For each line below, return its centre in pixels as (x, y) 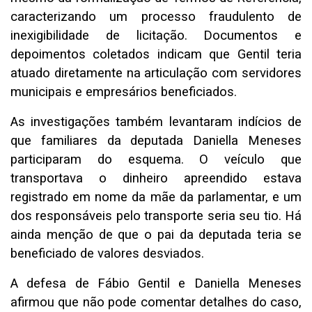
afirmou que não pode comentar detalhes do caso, (156, 302)
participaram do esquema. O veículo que (156, 159)
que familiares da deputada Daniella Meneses (156, 140)
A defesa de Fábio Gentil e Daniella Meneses (156, 283)
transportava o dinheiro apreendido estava (156, 178)
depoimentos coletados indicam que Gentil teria (156, 54)
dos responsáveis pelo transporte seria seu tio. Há (156, 216)
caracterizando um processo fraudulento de (156, 16)
